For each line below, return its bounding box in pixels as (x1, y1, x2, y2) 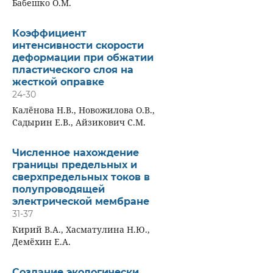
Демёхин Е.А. (12, 235, 71, 247)
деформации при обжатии (12, 51, 154, 63)
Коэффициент (12, 27, 87, 39)
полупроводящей (12, 183, 105, 195)
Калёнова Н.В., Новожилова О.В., (12, 104, 155, 116)
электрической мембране (12, 195, 149, 207)
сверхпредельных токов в (12, 171, 150, 183)
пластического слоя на (12, 63, 133, 76)
